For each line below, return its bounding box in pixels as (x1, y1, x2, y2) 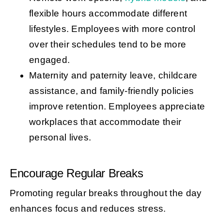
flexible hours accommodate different (29, 8, 187, 18)
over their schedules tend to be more (29, 39, 186, 49)
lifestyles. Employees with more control (29, 23, 196, 34)
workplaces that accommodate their (29, 116, 182, 127)
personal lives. (29, 132, 92, 142)
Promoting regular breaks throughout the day (9, 187, 202, 198)
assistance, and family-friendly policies (29, 85, 194, 96)
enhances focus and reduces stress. (9, 203, 166, 214)
